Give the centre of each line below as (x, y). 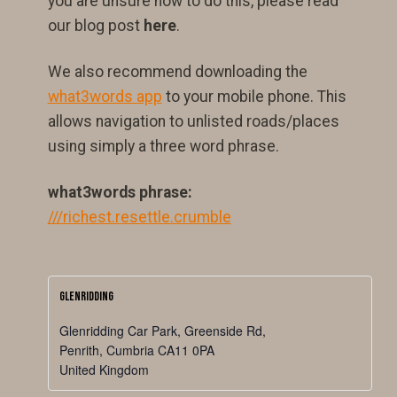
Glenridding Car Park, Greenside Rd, (162, 330)
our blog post (95, 25)
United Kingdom (104, 369)
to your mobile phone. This (254, 96)
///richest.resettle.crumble (139, 217)
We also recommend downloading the (177, 71)
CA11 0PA (186, 350)
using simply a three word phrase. (163, 146)
